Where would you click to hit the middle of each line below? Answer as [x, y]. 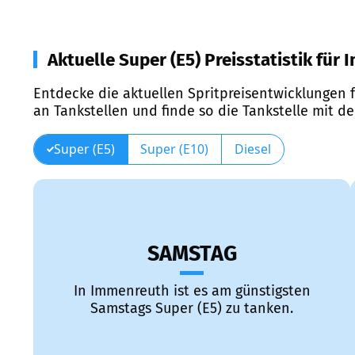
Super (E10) [175, 149]
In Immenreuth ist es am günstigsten [192, 291]
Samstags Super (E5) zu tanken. [192, 309]
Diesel [252, 149]
